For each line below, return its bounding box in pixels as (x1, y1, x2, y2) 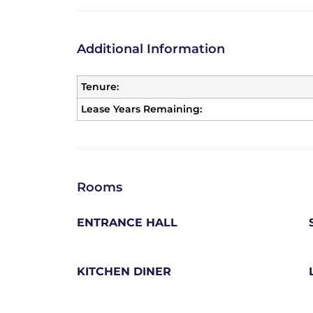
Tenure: (80, 80, 119, 93)
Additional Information (76, 41, 225, 57)
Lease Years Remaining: (80, 103, 202, 115)
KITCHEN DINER (76, 265, 171, 278)
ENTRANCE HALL (76, 216, 177, 229)
